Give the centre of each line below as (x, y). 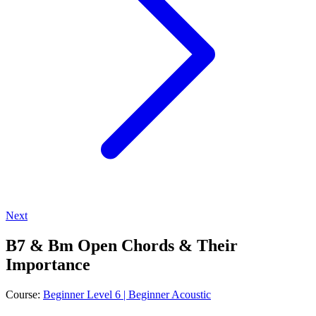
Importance (48, 264)
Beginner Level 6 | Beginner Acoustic (127, 294)
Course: (24, 294)
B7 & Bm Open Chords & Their (122, 245)
